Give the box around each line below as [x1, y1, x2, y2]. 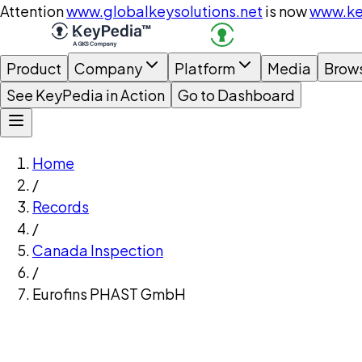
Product [6, 59, 61, 78]
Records [32, 197, 89, 216]
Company [74, 59, 142, 78]
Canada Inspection [32, 241, 163, 259]
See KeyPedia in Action [6, 86, 165, 104]
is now [265, 2, 307, 20]
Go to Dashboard [178, 86, 295, 104]
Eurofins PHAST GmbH [32, 284, 186, 303]
